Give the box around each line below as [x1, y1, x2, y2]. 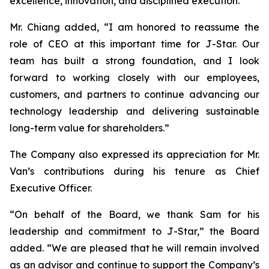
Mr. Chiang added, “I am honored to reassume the [10, 21, 259, 33]
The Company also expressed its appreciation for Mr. [10, 148, 259, 160]
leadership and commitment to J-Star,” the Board [10, 225, 259, 237]
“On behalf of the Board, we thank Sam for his [10, 208, 259, 220]
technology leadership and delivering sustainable [10, 105, 259, 117]
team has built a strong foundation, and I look [10, 55, 259, 67]
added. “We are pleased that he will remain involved [10, 242, 259, 254]
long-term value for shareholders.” [10, 122, 169, 134]
